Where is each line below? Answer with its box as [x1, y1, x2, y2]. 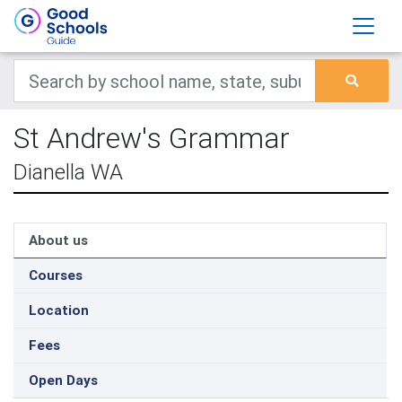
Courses [29, 267, 83, 284]
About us [29, 232, 88, 249]
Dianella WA [13, 159, 123, 185]
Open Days [29, 371, 98, 389]
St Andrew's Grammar [13, 120, 290, 155]
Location [29, 301, 89, 319]
